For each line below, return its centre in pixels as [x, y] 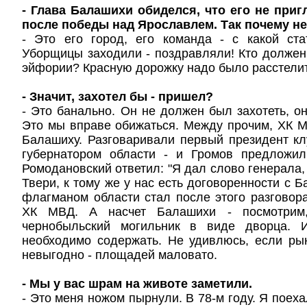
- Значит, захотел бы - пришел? [118, 97]
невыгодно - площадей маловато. [120, 255]
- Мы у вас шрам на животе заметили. [137, 284]
